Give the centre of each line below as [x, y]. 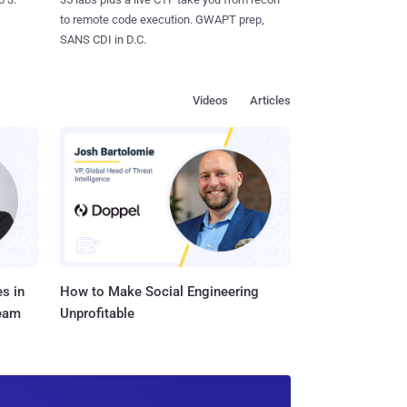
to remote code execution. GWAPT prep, [162, 19]
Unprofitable [97, 314]
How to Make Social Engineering [159, 292]
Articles [270, 100]
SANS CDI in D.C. [103, 39]
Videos [210, 100]
